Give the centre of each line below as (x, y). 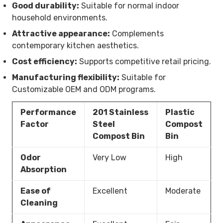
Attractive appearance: (61, 33)
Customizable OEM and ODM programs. (84, 89)
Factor (35, 124)
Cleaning (39, 203)
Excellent (110, 191)
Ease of (36, 191)
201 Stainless (120, 112)
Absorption (44, 169)
